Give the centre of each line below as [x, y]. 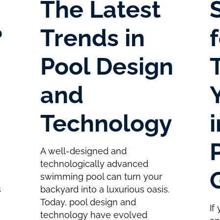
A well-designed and [83, 151]
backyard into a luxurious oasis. [105, 190]
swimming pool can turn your [101, 177]
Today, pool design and [88, 202]
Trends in [92, 38]
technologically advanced [94, 164]
